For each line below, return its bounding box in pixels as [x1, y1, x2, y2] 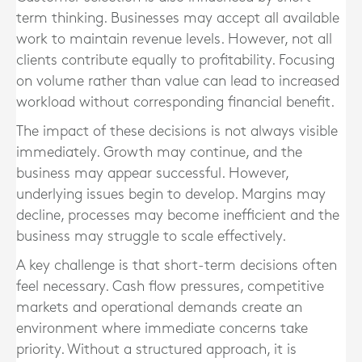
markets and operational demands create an [16, 301, 302, 314]
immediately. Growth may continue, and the [16, 145, 302, 159]
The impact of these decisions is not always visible [16, 124, 338, 138]
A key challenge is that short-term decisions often [16, 259, 337, 272]
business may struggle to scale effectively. [16, 229, 286, 243]
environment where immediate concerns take [16, 322, 308, 335]
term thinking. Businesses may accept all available [16, 11, 339, 25]
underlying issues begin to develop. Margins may [16, 187, 326, 201]
